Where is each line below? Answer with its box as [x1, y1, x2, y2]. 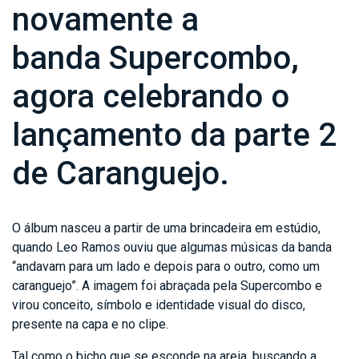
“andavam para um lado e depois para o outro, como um [12, 258, 320, 274]
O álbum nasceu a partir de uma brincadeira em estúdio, [12, 220, 321, 236]
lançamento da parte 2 [12, 115, 337, 154]
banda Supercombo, [12, 38, 299, 77]
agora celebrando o [12, 77, 289, 115]
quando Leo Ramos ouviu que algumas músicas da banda [12, 239, 332, 255]
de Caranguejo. [12, 154, 229, 192]
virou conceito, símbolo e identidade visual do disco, [12, 296, 305, 313]
